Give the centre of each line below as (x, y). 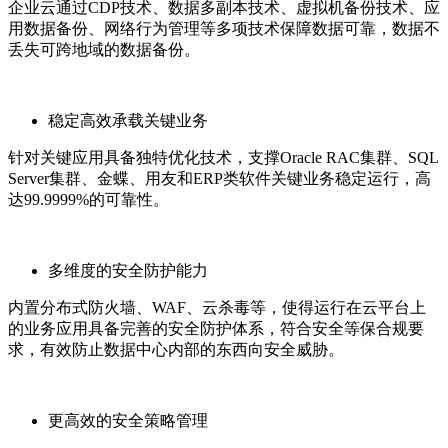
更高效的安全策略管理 (128, 420)
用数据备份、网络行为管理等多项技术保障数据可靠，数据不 (224, 28)
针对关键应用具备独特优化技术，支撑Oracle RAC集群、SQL (223, 157)
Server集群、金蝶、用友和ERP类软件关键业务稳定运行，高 (219, 178)
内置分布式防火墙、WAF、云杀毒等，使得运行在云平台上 (217, 307)
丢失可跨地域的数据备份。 (104, 49)
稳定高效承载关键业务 (128, 120)
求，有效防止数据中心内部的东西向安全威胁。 (176, 349)
